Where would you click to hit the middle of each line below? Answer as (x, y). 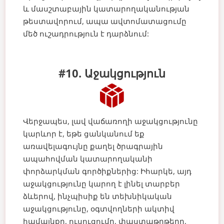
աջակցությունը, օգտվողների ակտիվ (99, 208)
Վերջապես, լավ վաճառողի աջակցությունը (111, 121)
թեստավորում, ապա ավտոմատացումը (105, 21)
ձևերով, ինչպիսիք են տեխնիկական (98, 196)
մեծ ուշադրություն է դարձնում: (86, 33)
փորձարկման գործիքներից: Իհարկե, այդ (107, 171)
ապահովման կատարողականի (88, 158)
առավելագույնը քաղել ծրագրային (93, 146)
